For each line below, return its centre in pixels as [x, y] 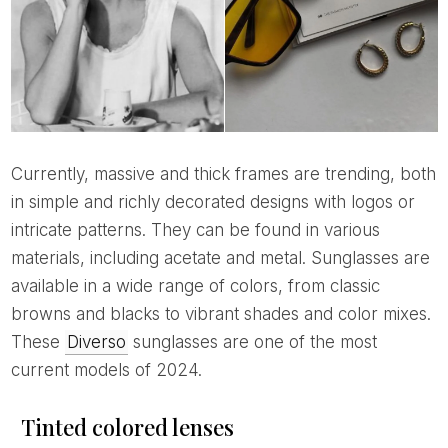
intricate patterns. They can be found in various [195, 229]
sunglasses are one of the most [252, 341]
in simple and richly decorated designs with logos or [212, 201]
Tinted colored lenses [127, 426]
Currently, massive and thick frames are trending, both [16, 173]
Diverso [96, 341]
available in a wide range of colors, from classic [195, 285]
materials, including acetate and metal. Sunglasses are [220, 257]
